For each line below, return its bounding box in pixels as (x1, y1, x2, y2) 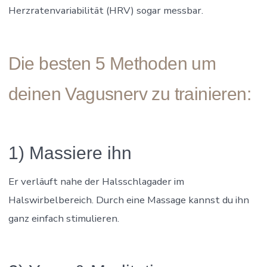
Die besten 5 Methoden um (8, 53, 216, 73)
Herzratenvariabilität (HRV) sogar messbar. (8, 3, 203, 17)
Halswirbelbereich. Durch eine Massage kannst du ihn (8, 193, 249, 207)
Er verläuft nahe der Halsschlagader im (8, 174, 184, 188)
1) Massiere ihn (8, 142, 132, 163)
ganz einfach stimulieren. (8, 211, 119, 225)
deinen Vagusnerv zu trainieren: (8, 83, 251, 104)
